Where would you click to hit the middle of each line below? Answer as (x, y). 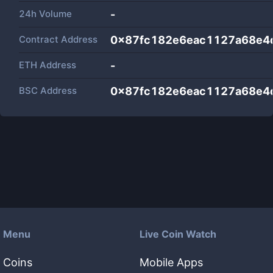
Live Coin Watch (178, 234)
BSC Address (48, 90)
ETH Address (48, 65)
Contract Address (58, 39)
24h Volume (45, 14)
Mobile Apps (171, 262)
